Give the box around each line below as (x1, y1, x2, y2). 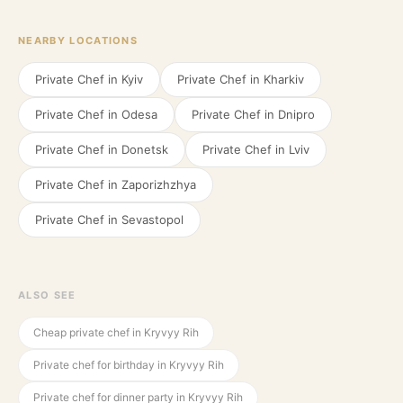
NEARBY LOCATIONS (18, 34, 139, 47)
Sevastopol (121, 212, 184, 227)
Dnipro (278, 107, 315, 121)
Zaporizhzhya (121, 177, 196, 192)
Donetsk (121, 142, 168, 157)
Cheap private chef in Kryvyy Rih (33, 326, 199, 339)
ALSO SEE (18, 289, 76, 301)
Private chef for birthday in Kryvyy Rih (33, 358, 224, 372)
